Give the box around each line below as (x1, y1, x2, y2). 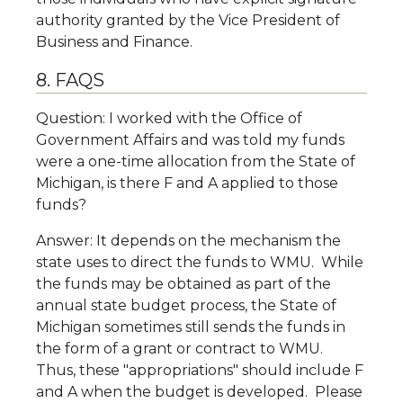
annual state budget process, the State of (36, 297, 336, 314)
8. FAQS (36, 69, 104, 91)
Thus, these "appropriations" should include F (36, 362, 363, 379)
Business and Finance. (36, 33, 196, 50)
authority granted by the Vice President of (36, 12, 340, 29)
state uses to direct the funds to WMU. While (36, 254, 363, 271)
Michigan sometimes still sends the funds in (36, 318, 345, 336)
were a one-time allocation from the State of (36, 153, 355, 170)
